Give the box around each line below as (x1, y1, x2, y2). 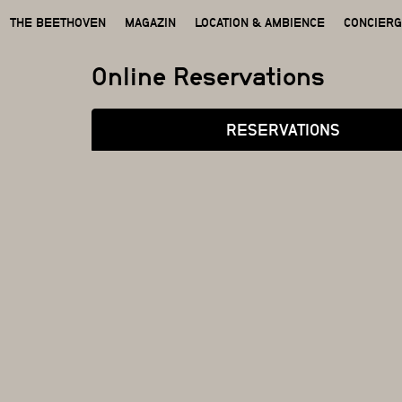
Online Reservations (92, 62, 325, 91)
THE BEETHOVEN (9, 15, 106, 30)
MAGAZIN (124, 15, 176, 30)
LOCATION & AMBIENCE (194, 15, 325, 30)
